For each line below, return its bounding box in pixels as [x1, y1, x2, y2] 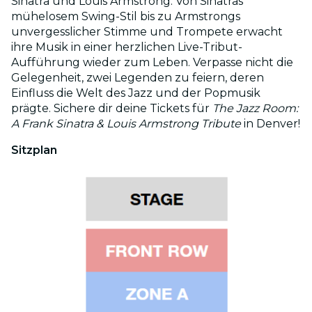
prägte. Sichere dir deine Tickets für [11, 101, 212, 115]
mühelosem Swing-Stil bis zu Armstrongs [11, 9, 240, 23]
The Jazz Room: [212, 101, 298, 115]
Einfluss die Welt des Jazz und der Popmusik [11, 86, 260, 100]
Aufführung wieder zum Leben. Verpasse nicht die [11, 55, 293, 69]
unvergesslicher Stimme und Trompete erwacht [11, 24, 283, 38]
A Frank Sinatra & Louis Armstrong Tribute [11, 116, 241, 130]
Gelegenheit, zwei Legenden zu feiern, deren [11, 70, 264, 84]
